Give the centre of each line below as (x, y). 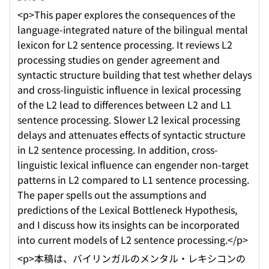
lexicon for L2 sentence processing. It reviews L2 (125, 45)
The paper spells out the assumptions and (112, 195)
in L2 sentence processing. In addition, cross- (118, 150)
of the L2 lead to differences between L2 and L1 (124, 105)
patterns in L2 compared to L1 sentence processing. (133, 180)
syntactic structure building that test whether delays (134, 75)
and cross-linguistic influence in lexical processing (129, 90)
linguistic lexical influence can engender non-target (133, 165)
